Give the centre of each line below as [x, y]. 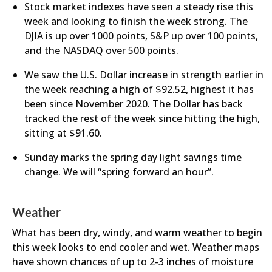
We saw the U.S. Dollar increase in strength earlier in [144, 75]
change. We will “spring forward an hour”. [119, 172]
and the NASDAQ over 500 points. [101, 50]
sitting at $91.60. [66, 133]
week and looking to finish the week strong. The [136, 21]
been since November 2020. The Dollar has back [134, 104]
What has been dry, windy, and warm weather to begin [137, 233]
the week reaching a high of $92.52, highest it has [139, 89]
